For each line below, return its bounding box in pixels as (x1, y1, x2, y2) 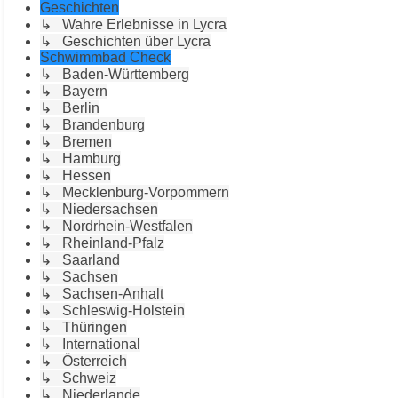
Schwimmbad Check (40, 49, 171, 65)
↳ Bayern (40, 83, 107, 99)
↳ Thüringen (40, 319, 127, 335)
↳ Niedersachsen (40, 201, 158, 217)
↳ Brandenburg (40, 116, 145, 132)
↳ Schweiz (40, 370, 116, 386)
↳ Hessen (40, 167, 111, 183)
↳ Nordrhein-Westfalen (40, 218, 193, 234)
